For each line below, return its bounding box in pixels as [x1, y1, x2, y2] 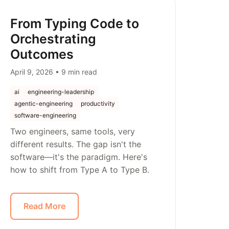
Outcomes [10, 47, 74, 62]
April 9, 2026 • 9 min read [10, 67, 97, 76]
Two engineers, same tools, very [10, 126, 135, 136]
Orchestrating [10, 31, 96, 47]
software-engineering [14, 111, 76, 119]
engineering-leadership [27, 88, 94, 96]
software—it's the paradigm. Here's [10, 152, 147, 162]
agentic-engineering [14, 100, 73, 107]
